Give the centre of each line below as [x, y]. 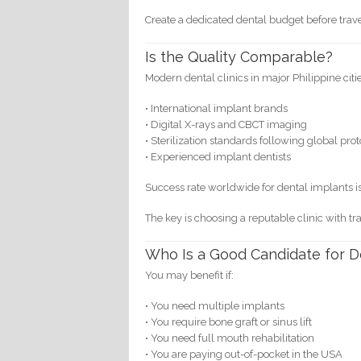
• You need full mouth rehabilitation [230, 338]
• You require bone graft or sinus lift [229, 322]
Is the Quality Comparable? [239, 56]
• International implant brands [217, 108]
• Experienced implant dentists [218, 156]
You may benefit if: [190, 276]
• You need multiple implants [215, 306]
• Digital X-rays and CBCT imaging [226, 124]
